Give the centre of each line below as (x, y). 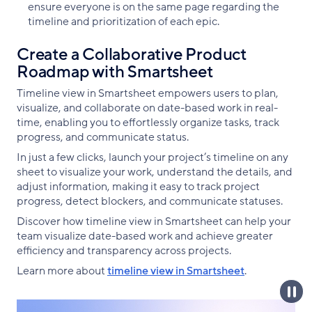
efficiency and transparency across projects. (124, 250)
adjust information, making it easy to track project (138, 186)
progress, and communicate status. (103, 137)
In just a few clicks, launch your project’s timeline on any (153, 157)
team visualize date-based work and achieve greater (145, 236)
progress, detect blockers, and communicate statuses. (150, 201)
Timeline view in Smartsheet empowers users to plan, (148, 93)
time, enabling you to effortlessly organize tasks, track (148, 122)
